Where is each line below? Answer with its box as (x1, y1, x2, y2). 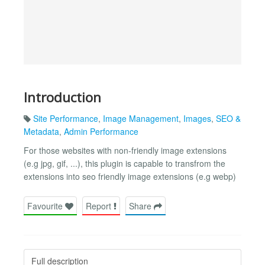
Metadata (24, 125, 59, 138)
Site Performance (33, 112, 98, 125)
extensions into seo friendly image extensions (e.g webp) (24, 170, 236, 183)
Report (86, 199, 114, 212)
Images (183, 112, 211, 125)
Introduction (24, 88, 101, 106)
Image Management (103, 112, 179, 125)
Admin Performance (64, 125, 138, 138)
